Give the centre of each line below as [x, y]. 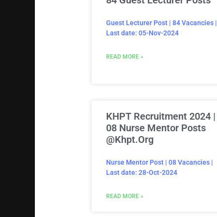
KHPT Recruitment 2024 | [161, 116]
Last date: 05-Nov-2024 [142, 33]
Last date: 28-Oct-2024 [141, 173]
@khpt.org [130, 140]
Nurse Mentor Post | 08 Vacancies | [159, 163]
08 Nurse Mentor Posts [156, 128]
